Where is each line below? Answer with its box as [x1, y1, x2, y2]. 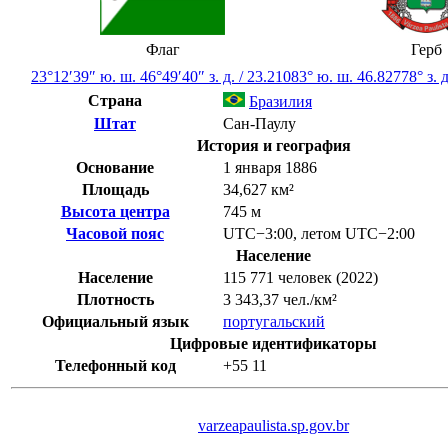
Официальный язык [41, 313, 189, 331]
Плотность [76, 291, 154, 309]
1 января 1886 [223, 159, 317, 177]
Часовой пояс [66, 225, 164, 243]
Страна [88, 92, 142, 110]
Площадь [81, 181, 149, 199]
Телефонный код [54, 357, 176, 375]
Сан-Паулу [223, 115, 296, 133]
